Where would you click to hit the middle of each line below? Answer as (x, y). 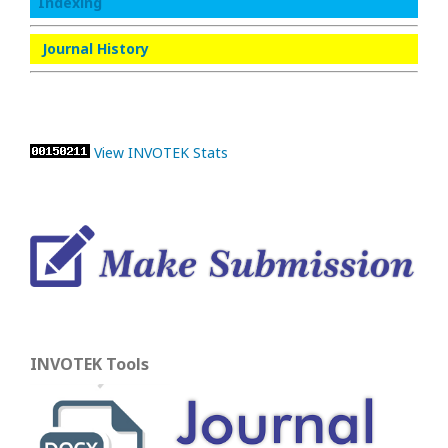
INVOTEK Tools (105, 363)
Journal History (95, 48)
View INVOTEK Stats (161, 152)
